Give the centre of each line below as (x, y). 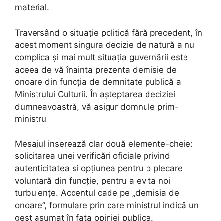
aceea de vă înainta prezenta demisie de (96, 69)
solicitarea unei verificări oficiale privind (92, 156)
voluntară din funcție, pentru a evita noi (92, 181)
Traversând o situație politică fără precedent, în (109, 32)
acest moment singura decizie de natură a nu (105, 45)
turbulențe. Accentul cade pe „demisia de (97, 193)
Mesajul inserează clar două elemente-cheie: (104, 144)
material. (32, 8)
